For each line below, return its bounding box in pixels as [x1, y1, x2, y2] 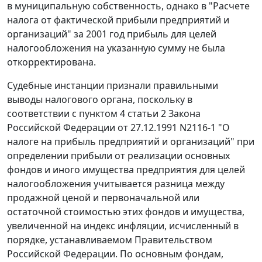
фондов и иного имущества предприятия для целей [7, 163, 245, 177]
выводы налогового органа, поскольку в [7, 93, 192, 106]
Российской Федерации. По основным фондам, [7, 247, 223, 261]
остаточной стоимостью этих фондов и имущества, [7, 205, 244, 219]
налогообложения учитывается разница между [7, 177, 225, 191]
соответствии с [7, 107, 79, 120]
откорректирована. [7, 56, 96, 69]
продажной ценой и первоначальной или [7, 191, 199, 205]
